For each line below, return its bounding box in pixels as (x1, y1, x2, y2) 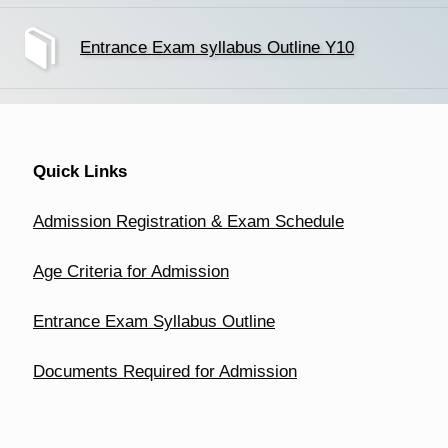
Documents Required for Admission (33, 362, 297, 381)
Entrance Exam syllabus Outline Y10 (80, 38, 354, 57)
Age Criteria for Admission (33, 262, 229, 281)
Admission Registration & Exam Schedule (33, 212, 344, 231)
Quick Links (33, 162, 127, 181)
